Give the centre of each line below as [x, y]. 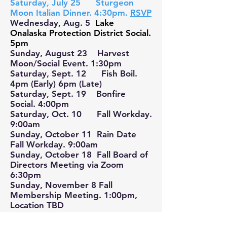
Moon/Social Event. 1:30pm [66, 63]
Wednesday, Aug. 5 [53, 23]
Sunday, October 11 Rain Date [73, 134]
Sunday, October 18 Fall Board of [79, 155]
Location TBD [37, 205]
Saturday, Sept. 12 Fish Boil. [74, 73]
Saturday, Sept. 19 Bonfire [68, 94]
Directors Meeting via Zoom [67, 165]
